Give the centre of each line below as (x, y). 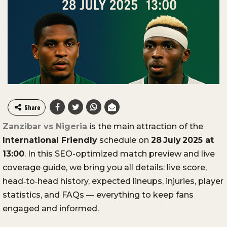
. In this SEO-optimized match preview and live (120, 154)
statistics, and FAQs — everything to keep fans (98, 195)
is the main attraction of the (145, 127)
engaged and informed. (51, 209)
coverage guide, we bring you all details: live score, (105, 168)
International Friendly (50, 140)
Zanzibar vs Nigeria (45, 127)
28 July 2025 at (182, 140)
